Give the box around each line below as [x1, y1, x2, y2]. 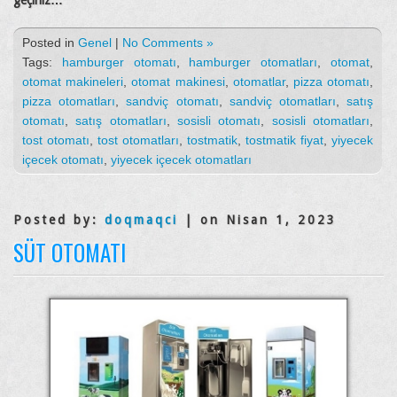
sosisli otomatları [271, 113, 370, 128]
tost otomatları [97, 132, 179, 147]
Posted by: [13, 212, 105, 227]
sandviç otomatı [126, 93, 219, 108]
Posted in [22, 35, 78, 50]
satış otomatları [75, 113, 167, 128]
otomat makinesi [131, 74, 225, 89]
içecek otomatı [22, 152, 104, 167]
